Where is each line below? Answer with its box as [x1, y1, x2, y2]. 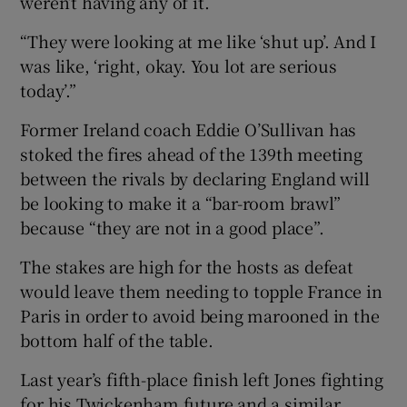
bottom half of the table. [20, 328, 213, 352]
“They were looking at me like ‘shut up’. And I [20, 29, 377, 54]
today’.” [20, 78, 76, 103]
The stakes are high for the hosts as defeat [20, 254, 353, 279]
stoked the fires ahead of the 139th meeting [20, 142, 362, 166]
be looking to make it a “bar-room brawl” [20, 191, 341, 215]
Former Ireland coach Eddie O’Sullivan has [20, 117, 357, 142]
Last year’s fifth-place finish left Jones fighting [20, 367, 383, 392]
